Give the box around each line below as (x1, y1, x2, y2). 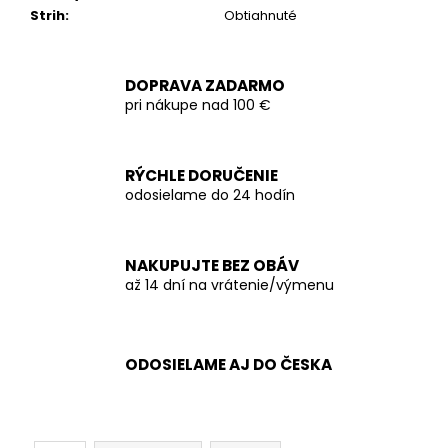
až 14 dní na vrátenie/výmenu (125, 274, 334, 295)
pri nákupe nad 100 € (125, 94, 271, 115)
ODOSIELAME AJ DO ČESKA (125, 354, 332, 376)
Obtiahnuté (224, 6, 297, 26)
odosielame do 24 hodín (125, 184, 295, 205)
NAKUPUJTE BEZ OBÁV (125, 254, 299, 276)
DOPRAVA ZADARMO (125, 74, 285, 96)
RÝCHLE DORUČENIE (125, 164, 278, 186)
